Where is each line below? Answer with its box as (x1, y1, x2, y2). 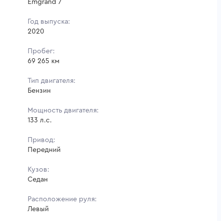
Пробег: (28, 47, 55, 55)
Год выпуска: (28, 18, 70, 25)
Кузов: (28, 166, 49, 173)
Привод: (28, 136, 55, 144)
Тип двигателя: (28, 77, 75, 84)
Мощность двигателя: (28, 107, 99, 114)
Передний (28, 146, 61, 153)
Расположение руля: (28, 195, 97, 203)
